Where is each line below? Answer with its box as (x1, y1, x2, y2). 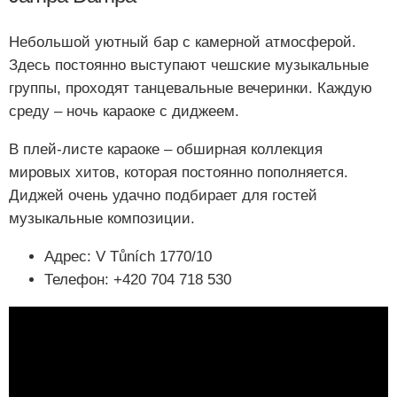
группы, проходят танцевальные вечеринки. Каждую (9, 79, 372, 97)
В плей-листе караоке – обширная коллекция (9, 140, 323, 158)
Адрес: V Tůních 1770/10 (44, 247, 212, 265)
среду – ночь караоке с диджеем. (9, 102, 239, 120)
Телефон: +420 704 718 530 (44, 270, 231, 288)
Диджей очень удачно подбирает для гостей (9, 186, 317, 204)
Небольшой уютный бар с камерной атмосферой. (9, 33, 356, 51)
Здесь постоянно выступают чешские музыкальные (9, 56, 369, 74)
